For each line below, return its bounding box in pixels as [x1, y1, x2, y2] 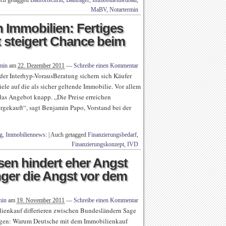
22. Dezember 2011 [18, 62, 65, 69]
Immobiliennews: [6, 131, 47, 138]
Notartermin [109, 6, 138, 13]
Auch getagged [50, 131, 88, 138]
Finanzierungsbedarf [88, 131, 137, 138]
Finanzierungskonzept [72, 141, 124, 148]
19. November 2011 [17, 197, 65, 204]
